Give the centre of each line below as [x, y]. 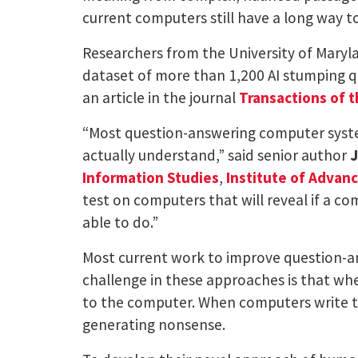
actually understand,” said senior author [217, 155]
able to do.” [121, 222]
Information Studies [151, 177]
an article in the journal [161, 97]
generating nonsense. [154, 324]
